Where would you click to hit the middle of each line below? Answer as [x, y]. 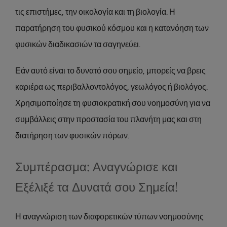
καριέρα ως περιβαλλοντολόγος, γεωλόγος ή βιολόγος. [111, 87]
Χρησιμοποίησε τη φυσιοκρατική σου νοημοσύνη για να [113, 103]
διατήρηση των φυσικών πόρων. [72, 136]
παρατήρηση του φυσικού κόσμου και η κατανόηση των [112, 28]
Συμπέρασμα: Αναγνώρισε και [96, 166]
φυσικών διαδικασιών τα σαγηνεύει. [78, 44]
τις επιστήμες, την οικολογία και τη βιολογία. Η [95, 12]
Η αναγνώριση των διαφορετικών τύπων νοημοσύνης [109, 217]
